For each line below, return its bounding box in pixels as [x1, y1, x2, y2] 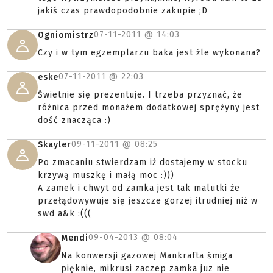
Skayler [38, 140, 71, 150]
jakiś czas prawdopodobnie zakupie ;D [38, 5, 208, 16]
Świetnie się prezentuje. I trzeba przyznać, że [38, 90, 243, 100]
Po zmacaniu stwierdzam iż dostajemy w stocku [38, 157, 247, 168]
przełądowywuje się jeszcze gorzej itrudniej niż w [38, 196, 258, 206]
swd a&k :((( [38, 208, 91, 219]
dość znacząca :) [38, 115, 111, 126]
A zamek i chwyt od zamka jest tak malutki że [38, 183, 240, 193]
